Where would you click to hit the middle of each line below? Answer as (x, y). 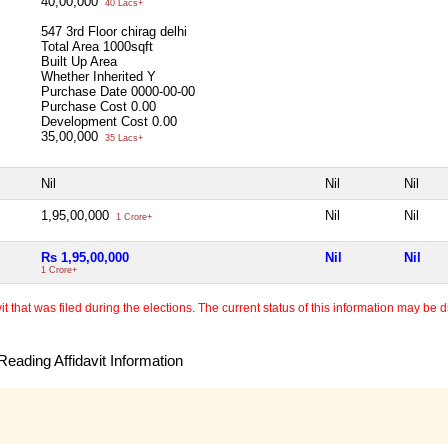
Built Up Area (79, 61)
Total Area (70, 46)
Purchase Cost (86, 106)
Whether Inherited (94, 76)
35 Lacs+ (122, 137)
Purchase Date (86, 91)
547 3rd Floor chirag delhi (114, 31)
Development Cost (94, 121)
